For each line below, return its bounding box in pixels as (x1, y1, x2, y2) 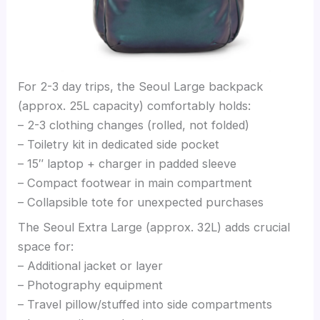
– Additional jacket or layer (18, 259, 164, 274)
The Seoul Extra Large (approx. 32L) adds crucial (18, 220, 291, 235)
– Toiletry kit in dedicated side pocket (18, 137, 220, 152)
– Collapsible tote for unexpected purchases (18, 195, 264, 210)
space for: (18, 239, 74, 254)
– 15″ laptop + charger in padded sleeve (18, 156, 237, 171)
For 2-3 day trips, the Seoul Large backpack (18, 79, 264, 94)
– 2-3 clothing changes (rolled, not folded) (18, 118, 250, 133)
